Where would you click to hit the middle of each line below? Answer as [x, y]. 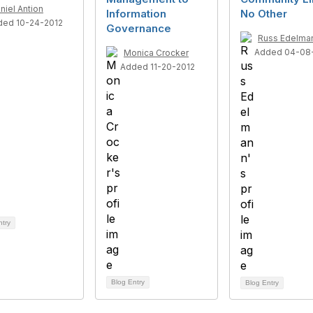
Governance [139, 28]
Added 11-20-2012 [158, 67]
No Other [264, 14]
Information [136, 14]
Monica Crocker [156, 53]
